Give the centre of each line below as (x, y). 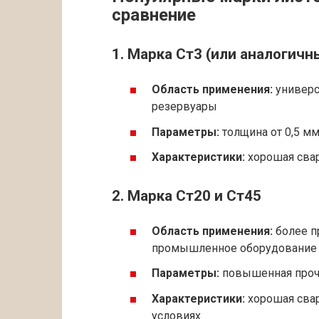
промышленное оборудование (234, 249)
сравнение (154, 15)
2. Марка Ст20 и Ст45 (187, 195)
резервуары (184, 107)
